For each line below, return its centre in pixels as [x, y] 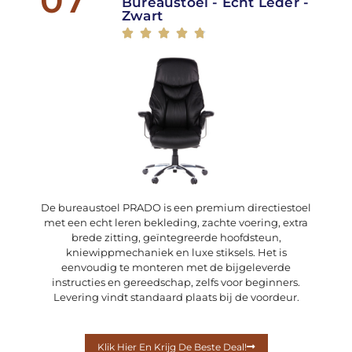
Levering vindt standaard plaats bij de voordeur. [176, 297]
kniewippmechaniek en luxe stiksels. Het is [176, 253]
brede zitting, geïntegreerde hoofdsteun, [176, 238]
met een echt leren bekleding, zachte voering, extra [176, 223]
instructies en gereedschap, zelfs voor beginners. [176, 282]
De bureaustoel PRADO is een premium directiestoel [176, 208]
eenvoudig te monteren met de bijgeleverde [176, 268]
